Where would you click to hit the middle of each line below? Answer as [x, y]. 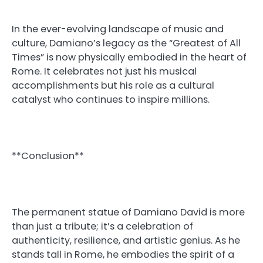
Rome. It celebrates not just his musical [104, 72]
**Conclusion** [48, 156]
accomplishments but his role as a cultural [113, 86]
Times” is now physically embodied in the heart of [129, 58]
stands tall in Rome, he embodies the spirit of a [123, 255]
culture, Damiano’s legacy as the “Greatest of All [126, 43]
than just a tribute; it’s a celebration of [102, 227]
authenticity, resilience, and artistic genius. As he [126, 241]
